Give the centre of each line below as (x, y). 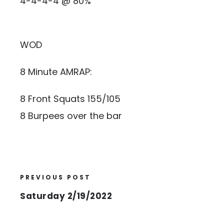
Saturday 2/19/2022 (66, 196)
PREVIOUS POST (55, 177)
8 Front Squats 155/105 (70, 99)
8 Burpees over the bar (71, 116)
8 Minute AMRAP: (56, 72)
